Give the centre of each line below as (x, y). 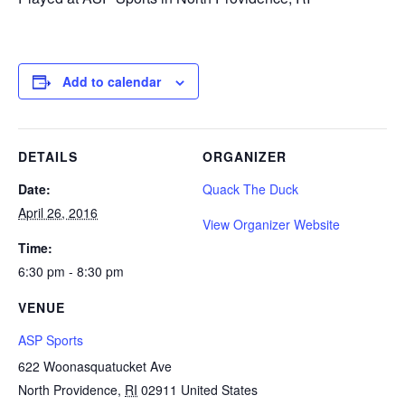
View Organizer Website (271, 224)
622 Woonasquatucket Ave (95, 366)
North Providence (68, 390)
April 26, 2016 (58, 212)
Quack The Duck (250, 189)
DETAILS (48, 156)
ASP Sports (51, 340)
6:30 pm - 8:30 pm (71, 271)
